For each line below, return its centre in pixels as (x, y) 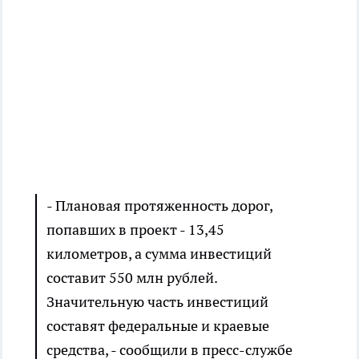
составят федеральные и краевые (158, 326)
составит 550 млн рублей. (132, 278)
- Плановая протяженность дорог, (159, 206)
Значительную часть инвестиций (157, 302)
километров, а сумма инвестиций (159, 254)
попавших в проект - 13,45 (135, 230)
